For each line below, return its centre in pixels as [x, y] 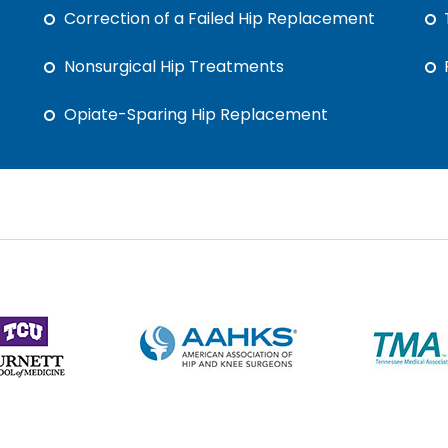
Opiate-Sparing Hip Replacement [196, 114]
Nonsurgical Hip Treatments [174, 66]
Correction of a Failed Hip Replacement [220, 18]
